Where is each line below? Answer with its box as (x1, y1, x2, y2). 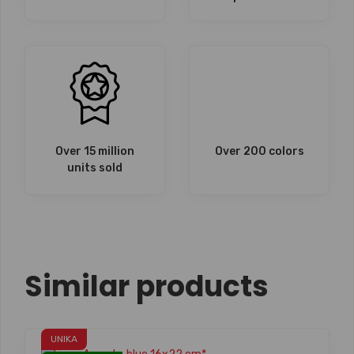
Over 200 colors (214, 145, 304, 158)
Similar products (24, 266, 269, 307)
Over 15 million (55, 145, 134, 158)
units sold (67, 161, 122, 175)
